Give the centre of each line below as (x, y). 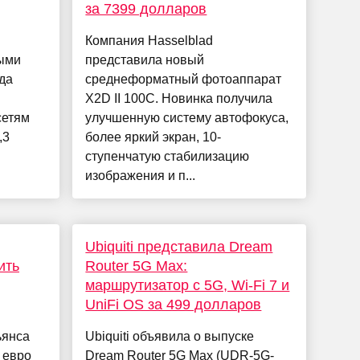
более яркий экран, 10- (153, 137)
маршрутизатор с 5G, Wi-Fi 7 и (188, 286)
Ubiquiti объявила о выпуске (170, 337)
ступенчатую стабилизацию (168, 157)
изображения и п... (141, 176)
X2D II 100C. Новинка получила (179, 99)
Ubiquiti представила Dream (179, 247)
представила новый (145, 60)
